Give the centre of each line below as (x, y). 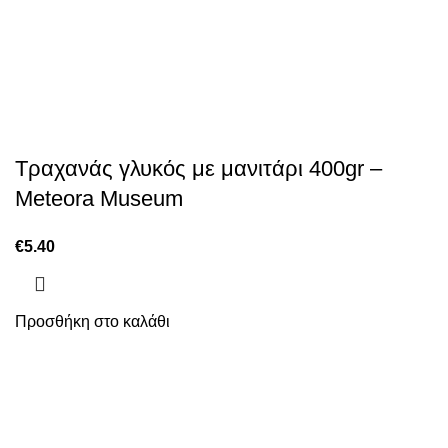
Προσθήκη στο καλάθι (92, 321)
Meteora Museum (99, 198)
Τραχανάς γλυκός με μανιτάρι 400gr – (198, 168)
